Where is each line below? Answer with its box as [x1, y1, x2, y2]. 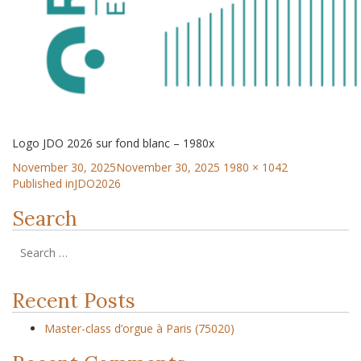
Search [12, 205, 77, 231]
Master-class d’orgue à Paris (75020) [44, 321, 234, 336]
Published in [12, 176, 74, 191]
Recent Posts [12, 288, 135, 313]
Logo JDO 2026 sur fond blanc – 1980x [12, 135, 214, 151]
